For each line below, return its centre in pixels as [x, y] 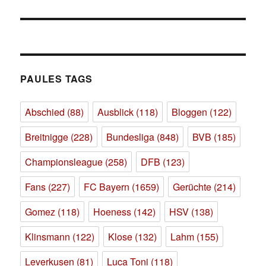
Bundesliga [131, 137]
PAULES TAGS [56, 79]
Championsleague [64, 162]
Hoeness [113, 212]
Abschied [45, 112]
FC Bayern [107, 187]
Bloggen [190, 112]
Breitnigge [47, 137]
